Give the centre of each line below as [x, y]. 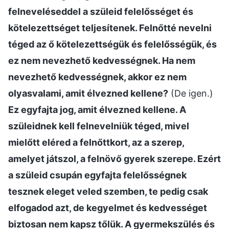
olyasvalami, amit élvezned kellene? [88, 93]
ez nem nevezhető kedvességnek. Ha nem [102, 60]
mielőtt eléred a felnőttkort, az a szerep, [96, 142]
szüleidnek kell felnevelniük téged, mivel [99, 126]
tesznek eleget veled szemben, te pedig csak [108, 191]
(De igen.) [191, 93]
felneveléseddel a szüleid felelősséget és [101, 11]
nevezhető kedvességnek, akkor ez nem [97, 77]
